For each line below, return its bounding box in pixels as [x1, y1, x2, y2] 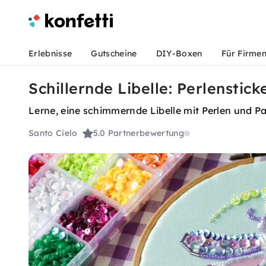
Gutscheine [91, 48, 137, 59]
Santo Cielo [28, 128, 78, 139]
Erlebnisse [28, 48, 72, 59]
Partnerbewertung [107, 128, 184, 139]
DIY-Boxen [156, 48, 202, 59]
